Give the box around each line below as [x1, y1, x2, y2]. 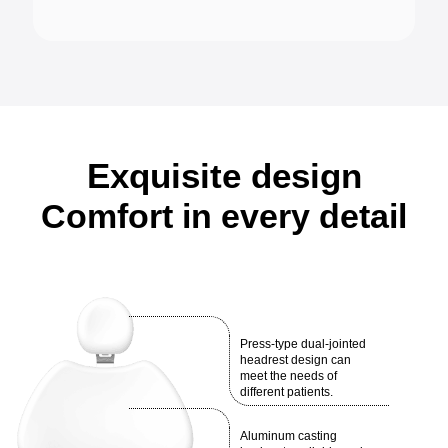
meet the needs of [240, 369, 337, 384]
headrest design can [240, 353, 351, 368]
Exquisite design [86, 156, 362, 196]
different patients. [240, 385, 333, 400]
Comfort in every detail [41, 197, 407, 236]
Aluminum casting [240, 429, 337, 444]
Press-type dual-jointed [240, 337, 366, 352]
